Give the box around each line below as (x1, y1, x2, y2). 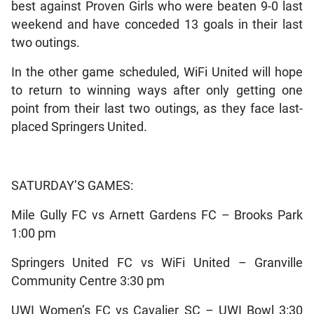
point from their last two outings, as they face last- (11, 102, 303, 116)
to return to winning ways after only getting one (11, 83, 303, 98)
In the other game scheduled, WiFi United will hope (11, 65, 303, 80)
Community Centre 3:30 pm (11, 274, 165, 289)
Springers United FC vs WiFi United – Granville (11, 256, 303, 271)
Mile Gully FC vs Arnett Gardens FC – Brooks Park (11, 208, 303, 223)
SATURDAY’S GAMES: (11, 179, 133, 193)
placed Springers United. (11, 120, 147, 135)
